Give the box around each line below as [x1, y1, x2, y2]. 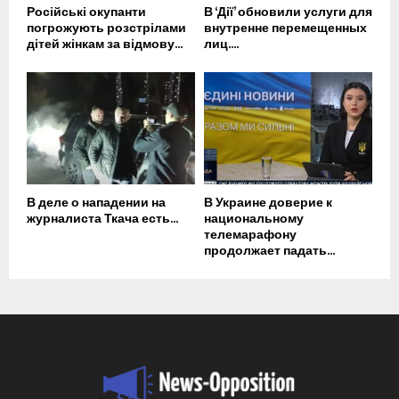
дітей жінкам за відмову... [27, 34, 183, 55]
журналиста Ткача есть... [27, 208, 178, 230]
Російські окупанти [27, 2, 146, 23]
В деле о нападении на [27, 192, 166, 214]
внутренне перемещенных [204, 18, 367, 39]
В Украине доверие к [204, 192, 332, 214]
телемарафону [204, 224, 297, 246]
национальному [204, 208, 304, 230]
